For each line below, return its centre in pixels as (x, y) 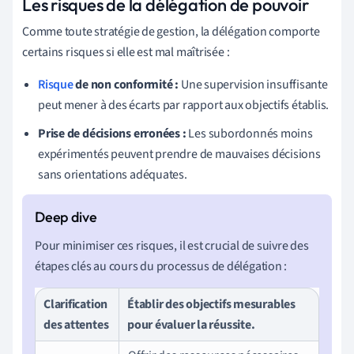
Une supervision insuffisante (253, 84)
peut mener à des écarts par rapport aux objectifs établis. (184, 105)
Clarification (76, 304)
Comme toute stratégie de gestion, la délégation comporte (171, 31)
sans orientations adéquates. (113, 174)
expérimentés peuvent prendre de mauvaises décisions (179, 154)
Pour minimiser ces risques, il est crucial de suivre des (172, 245)
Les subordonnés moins (249, 133)
